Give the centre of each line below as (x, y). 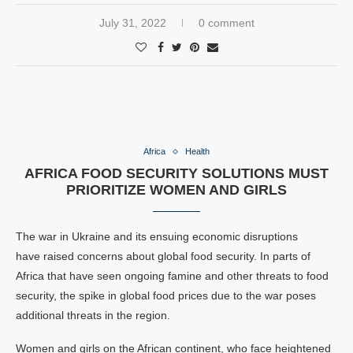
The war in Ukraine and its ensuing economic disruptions (157, 236)
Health (197, 151)
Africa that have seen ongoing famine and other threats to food (172, 276)
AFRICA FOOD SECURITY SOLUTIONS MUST (176, 173)
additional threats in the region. (93, 315)
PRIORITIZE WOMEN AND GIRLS (176, 190)
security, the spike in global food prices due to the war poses (166, 295)
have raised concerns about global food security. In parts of (163, 256)
